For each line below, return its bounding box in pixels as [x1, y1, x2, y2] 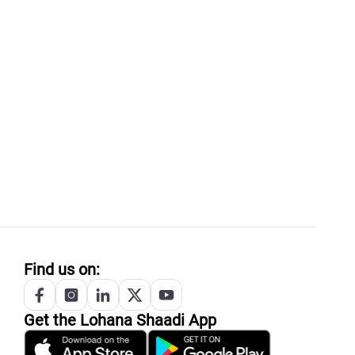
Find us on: [24, 260, 100, 280]
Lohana [80, 311, 132, 330]
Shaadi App [132, 311, 216, 330]
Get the [24, 311, 80, 330]
